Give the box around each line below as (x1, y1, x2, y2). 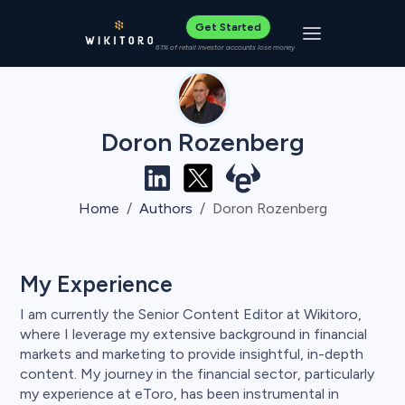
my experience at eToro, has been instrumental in (20, 384, 339, 402)
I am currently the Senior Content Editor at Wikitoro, (20, 305, 362, 323)
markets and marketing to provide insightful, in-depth (20, 344, 363, 363)
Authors (138, 200, 193, 218)
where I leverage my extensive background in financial (20, 325, 367, 343)
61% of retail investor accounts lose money (155, 42, 295, 52)
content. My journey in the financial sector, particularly (20, 364, 374, 382)
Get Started (194, 21, 261, 33)
